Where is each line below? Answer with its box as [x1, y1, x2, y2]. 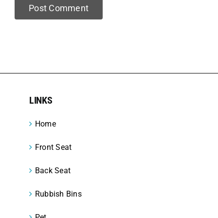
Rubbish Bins [35, 189, 82, 199]
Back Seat [35, 166, 71, 176]
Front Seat [35, 143, 72, 152]
